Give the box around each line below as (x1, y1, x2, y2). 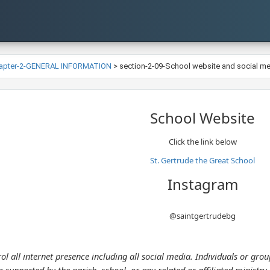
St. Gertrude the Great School (150, 155, 255, 166)
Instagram (167, 174, 238, 194)
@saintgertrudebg (169, 210, 236, 221)
